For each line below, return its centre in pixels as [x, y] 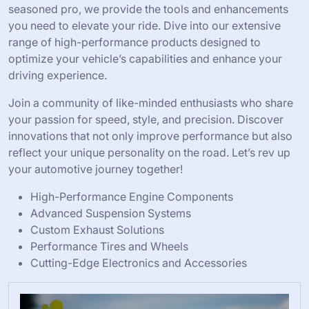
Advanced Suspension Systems [111, 213]
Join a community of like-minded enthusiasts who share [151, 103]
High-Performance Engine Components [132, 197]
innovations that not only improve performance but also [150, 136]
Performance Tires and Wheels [109, 246]
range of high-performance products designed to [134, 42]
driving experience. [58, 75]
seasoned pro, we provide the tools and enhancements [148, 9]
